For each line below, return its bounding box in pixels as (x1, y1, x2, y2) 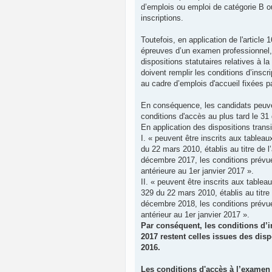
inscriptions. (141, 13, 183, 23)
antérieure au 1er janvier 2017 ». (141, 166, 254, 176)
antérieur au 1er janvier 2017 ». (141, 210, 250, 220)
